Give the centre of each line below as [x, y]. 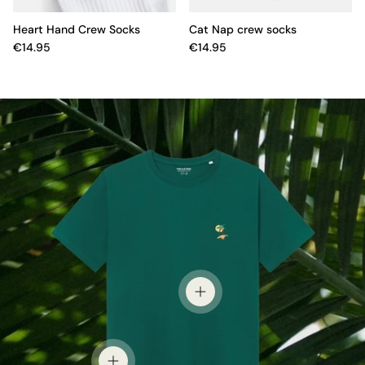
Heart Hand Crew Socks [77, 29]
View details [235, 300]
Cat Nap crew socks [243, 29]
